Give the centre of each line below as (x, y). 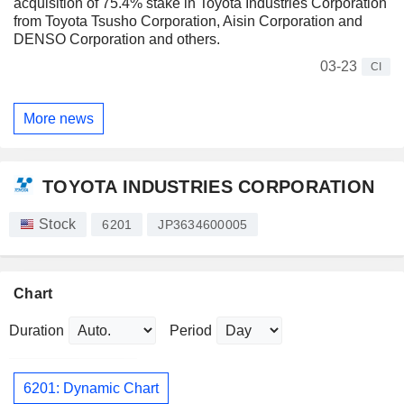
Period (191, 331)
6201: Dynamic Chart (91, 388)
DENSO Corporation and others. (117, 40)
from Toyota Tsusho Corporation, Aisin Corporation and (188, 22)
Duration (37, 331)
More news (59, 118)
